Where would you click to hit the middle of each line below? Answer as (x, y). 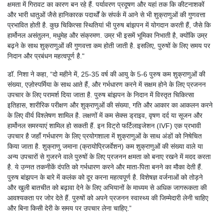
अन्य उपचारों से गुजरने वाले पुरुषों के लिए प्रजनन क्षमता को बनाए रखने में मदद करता (109, 157)
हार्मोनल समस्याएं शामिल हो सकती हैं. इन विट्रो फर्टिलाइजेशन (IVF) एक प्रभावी (104, 126)
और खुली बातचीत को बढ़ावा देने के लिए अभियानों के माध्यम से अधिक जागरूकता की (107, 188)
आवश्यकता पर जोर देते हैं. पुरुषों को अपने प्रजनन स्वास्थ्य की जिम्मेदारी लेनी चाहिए (108, 198)
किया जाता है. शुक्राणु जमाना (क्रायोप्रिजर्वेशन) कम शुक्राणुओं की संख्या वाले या (105, 147)
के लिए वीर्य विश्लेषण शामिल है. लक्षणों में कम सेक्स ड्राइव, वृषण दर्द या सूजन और (105, 116)
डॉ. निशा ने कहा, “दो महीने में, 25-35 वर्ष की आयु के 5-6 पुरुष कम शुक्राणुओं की (106, 74)
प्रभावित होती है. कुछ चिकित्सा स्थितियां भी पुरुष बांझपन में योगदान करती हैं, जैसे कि (109, 25)
